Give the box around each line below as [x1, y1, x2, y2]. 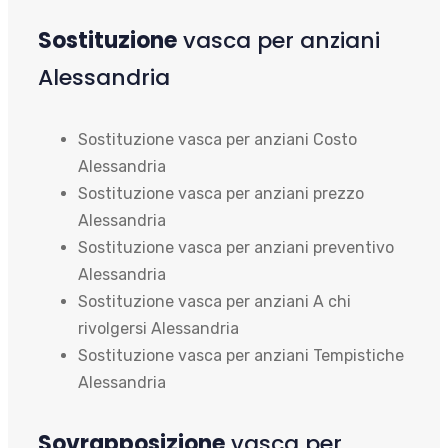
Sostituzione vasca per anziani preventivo [78, 237, 394, 257]
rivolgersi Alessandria [78, 318, 239, 338]
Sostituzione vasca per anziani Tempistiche [78, 345, 404, 365]
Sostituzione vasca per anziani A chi [78, 291, 351, 311]
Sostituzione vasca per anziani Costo [78, 129, 357, 149]
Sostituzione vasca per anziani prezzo [78, 183, 364, 203]
